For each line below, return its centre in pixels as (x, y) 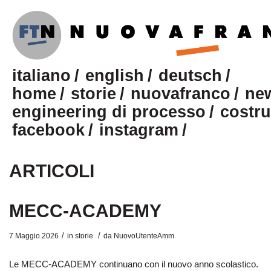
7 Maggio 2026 (34, 236)
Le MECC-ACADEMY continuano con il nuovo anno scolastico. (134, 264)
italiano (41, 76)
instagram (139, 130)
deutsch (190, 76)
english (115, 76)
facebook (48, 130)
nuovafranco (181, 94)
